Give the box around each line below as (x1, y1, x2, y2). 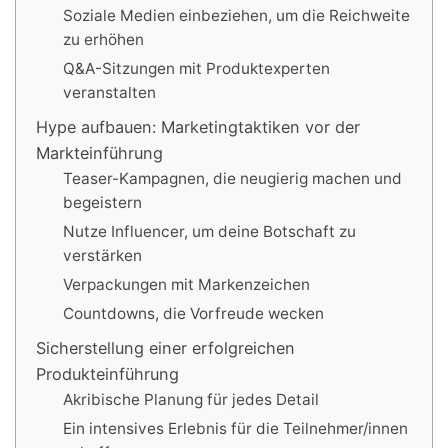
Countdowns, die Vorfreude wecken (63, 304, 324, 323)
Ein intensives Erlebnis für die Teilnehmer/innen (63, 419, 408, 438)
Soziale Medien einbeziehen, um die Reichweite (63, 6, 410, 25)
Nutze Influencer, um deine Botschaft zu (63, 222, 356, 241)
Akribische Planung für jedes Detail (63, 390, 319, 409)
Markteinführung (36, 143, 163, 163)
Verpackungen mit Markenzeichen (63, 275, 310, 294)
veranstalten (63, 83, 156, 102)
